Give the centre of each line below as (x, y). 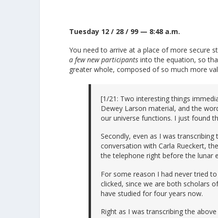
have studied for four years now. (152, 193)
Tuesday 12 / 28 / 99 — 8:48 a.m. (125, 32)
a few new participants (104, 59)
